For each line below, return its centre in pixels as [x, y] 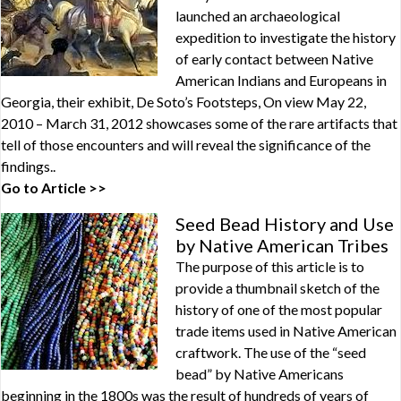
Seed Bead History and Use [285, 224]
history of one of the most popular [279, 309]
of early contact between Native [274, 59]
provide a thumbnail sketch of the [277, 288]
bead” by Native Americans [260, 374]
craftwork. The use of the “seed [271, 352]
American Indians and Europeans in [281, 80]
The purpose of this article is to [270, 266]
